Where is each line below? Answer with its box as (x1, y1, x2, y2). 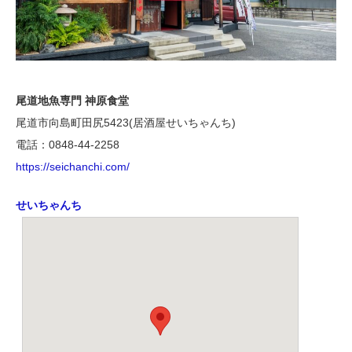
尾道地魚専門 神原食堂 (16, 93, 129, 107)
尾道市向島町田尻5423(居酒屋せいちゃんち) (16, 115, 236, 129)
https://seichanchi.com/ (16, 159, 130, 173)
